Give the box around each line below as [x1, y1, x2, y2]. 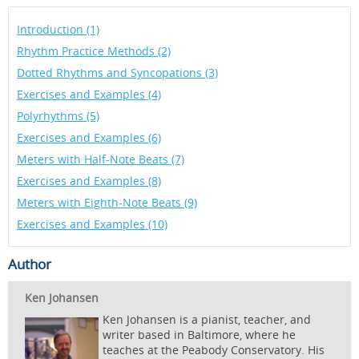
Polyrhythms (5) [17, 108, 99, 123]
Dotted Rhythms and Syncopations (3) [17, 65, 218, 80]
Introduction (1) [17, 22, 99, 37]
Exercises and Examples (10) [17, 216, 167, 232]
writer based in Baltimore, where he [103, 327, 296, 342]
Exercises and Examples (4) [17, 87, 161, 102]
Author [8, 255, 51, 273]
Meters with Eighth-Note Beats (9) [17, 195, 197, 210]
